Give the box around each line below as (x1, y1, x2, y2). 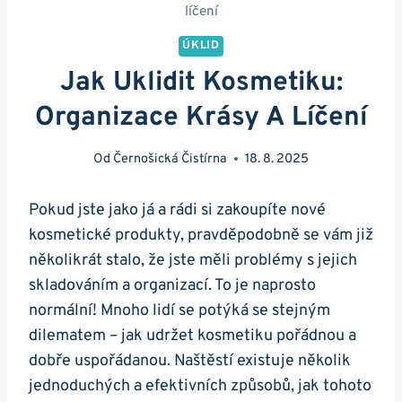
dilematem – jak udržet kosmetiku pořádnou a (29, 325, 356, 346)
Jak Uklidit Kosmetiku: (59, 66, 343, 100)
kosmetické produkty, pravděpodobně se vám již (29, 224, 373, 246)
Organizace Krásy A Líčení (35, 101, 367, 135)
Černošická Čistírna (113, 150, 228, 168)
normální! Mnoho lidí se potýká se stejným (29, 300, 330, 321)
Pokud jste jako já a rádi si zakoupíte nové (29, 199, 326, 221)
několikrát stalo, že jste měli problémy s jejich (29, 249, 357, 271)
